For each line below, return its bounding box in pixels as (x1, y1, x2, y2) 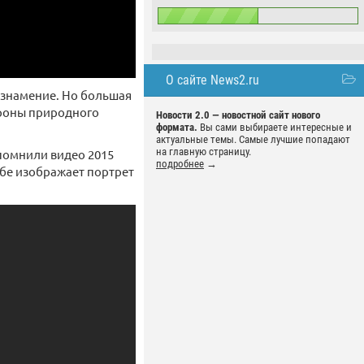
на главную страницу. (156, 145, 251, 158)
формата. (156, 121, 197, 133)
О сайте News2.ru (166, 72, 259, 88)
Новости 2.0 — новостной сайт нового (156, 109, 320, 121)
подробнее (156, 158, 204, 170)
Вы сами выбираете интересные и (197, 121, 352, 133)
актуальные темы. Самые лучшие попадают (156, 133, 350, 145)
